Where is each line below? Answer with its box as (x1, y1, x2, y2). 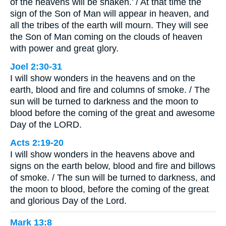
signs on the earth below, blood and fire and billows (10, 161, 215, 172)
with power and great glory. (10, 43, 119, 54)
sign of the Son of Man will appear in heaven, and (10, 9, 209, 19)
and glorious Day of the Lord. (10, 196, 127, 206)
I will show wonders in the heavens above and (10, 149, 195, 160)
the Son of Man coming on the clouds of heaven (10, 32, 202, 42)
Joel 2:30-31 (10, 62, 62, 72)
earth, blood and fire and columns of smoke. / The (10, 85, 210, 95)
